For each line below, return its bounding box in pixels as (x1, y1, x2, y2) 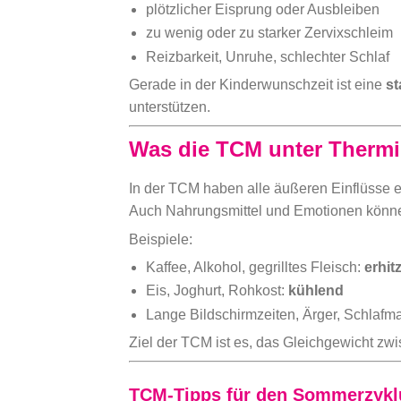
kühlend (288, 283, 345, 299)
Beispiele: (129, 231, 192, 247)
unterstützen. (129, 99, 210, 115)
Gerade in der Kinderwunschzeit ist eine (129, 77, 386, 93)
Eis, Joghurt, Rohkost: (146, 283, 289, 299)
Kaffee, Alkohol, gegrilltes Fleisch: (146, 259, 365, 275)
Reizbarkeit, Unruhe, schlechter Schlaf (146, 49, 390, 64)
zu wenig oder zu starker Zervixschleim (146, 25, 394, 41)
